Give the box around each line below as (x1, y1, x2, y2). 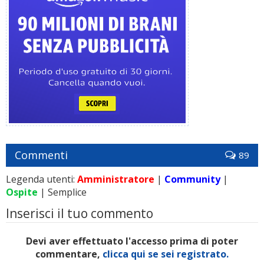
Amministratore (77, 173, 154, 186)
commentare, (35, 247, 103, 260)
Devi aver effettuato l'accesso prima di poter (26, 235, 238, 247)
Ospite (6, 186, 38, 199)
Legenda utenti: (6, 173, 77, 186)
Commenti (15, 148, 68, 162)
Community (164, 173, 220, 186)
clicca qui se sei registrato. (103, 247, 229, 260)
